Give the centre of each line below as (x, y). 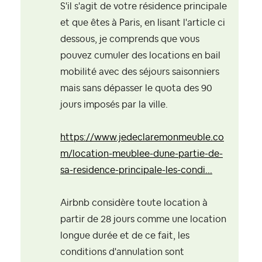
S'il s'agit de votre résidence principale (144, 7)
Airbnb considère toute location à (134, 203)
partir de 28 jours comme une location (143, 220)
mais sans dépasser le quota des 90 (136, 89)
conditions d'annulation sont (122, 252)
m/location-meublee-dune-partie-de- (142, 154)
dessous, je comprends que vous (130, 39)
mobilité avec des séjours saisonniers (140, 72)
